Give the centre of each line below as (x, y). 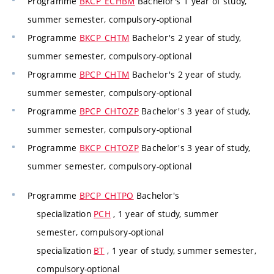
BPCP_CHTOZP (109, 111)
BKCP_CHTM (104, 38)
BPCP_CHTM (104, 75)
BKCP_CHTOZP (109, 148)
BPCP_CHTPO (106, 195)
